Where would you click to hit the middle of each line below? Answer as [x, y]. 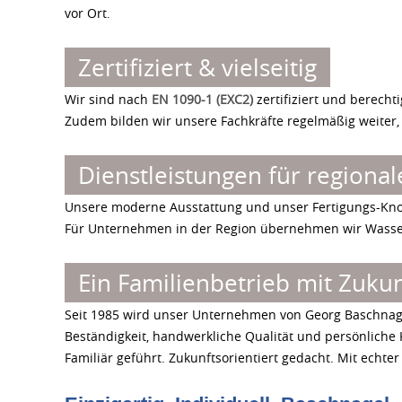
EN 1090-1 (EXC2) [202, 99]
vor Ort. [87, 13]
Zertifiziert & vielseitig [197, 67]
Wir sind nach [108, 99]
